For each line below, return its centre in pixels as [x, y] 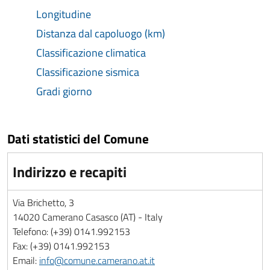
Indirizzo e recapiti [70, 172]
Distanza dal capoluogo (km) [101, 33]
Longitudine [64, 14]
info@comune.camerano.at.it [97, 260]
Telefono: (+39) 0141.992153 [71, 231]
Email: [26, 260]
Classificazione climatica [91, 53]
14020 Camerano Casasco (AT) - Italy [88, 217]
